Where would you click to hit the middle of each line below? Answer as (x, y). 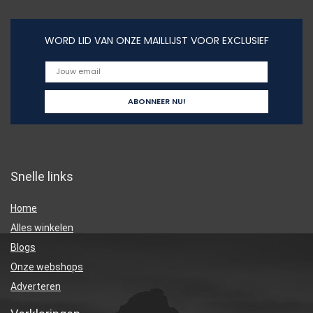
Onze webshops (47, 267)
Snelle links (42, 176)
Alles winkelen (42, 227)
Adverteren (36, 286)
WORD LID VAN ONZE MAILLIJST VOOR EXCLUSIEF (156, 40)
